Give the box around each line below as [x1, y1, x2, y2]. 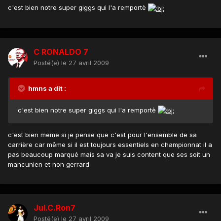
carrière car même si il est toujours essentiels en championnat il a [8, 141, 212, 149]
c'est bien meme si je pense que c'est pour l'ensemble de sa [8, 131, 197, 139]
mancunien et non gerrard [8, 160, 89, 169]
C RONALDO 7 [34, 47, 88, 57]
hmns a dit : [28, 84, 66, 93]
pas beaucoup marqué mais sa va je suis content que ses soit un [8, 150, 210, 159]
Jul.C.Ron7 [34, 203, 75, 213]
